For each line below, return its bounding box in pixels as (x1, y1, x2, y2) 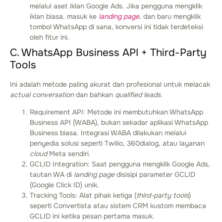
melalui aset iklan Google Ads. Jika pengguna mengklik (30, 1, 202, 10)
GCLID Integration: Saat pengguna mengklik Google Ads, (30, 160, 210, 169)
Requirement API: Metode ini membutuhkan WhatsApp (30, 108, 203, 117)
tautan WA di (30, 170, 74, 179)
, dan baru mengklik (139, 11, 201, 21)
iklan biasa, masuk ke (30, 11, 99, 21)
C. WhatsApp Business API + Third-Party (10, 46, 207, 59)
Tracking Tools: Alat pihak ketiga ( (30, 191, 136, 200)
